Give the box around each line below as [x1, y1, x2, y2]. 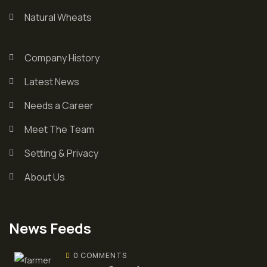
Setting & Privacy [24, 146, 98, 160]
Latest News [24, 74, 79, 88]
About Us [24, 170, 65, 184]
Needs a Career [24, 98, 94, 112]
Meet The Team [24, 122, 94, 136]
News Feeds [9, 218, 91, 238]
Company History [24, 51, 100, 64]
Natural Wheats [24, 10, 92, 24]
